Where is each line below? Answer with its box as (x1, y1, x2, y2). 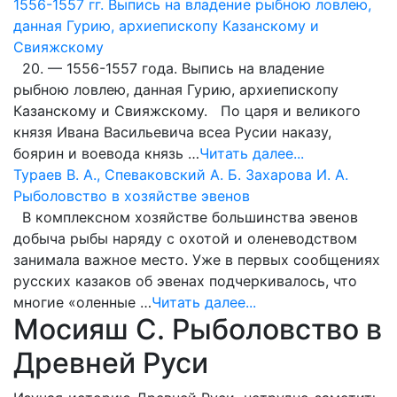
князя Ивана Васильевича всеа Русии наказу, (13, 123, 331, 141)
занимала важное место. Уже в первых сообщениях (13, 251, 380, 269)
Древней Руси (13, 346, 208, 380)
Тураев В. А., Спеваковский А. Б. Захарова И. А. (13, 166, 348, 183)
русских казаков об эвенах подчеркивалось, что (13, 272, 357, 290)
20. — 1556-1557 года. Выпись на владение (13, 59, 324, 77)
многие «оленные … (13, 293, 152, 311)
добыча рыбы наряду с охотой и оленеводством (13, 230, 357, 247)
